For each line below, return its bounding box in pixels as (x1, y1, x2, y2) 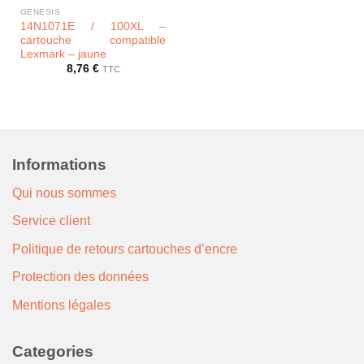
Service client (12, 214, 90, 228)
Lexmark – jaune (19, 47, 106, 60)
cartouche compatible (19, 33, 167, 46)
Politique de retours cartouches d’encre (12, 241, 237, 256)
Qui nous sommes (12, 185, 116, 200)
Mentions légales (12, 297, 110, 312)
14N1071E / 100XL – (19, 19, 167, 32)
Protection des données (12, 270, 149, 284)
